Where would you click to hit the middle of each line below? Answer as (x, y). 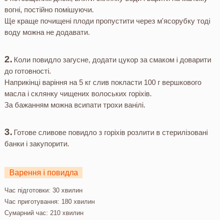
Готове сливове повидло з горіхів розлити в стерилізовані (111, 133)
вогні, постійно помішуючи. (49, 10)
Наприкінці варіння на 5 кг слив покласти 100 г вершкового (103, 82)
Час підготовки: (27, 191)
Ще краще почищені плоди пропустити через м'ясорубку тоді (107, 21)
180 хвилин (77, 202)
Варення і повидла (43, 173)
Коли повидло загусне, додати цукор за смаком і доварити (113, 60)
